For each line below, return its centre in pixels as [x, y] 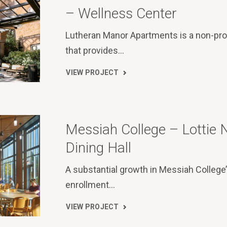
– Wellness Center [121, 13]
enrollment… [90, 184]
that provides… [95, 50]
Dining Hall [99, 147]
